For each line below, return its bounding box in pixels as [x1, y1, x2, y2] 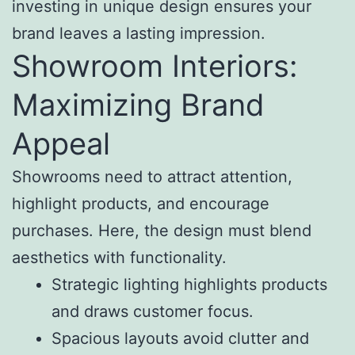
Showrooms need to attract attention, [12, 167, 292, 187]
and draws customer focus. [52, 302, 254, 322]
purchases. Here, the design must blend [12, 221, 311, 241]
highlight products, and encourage [12, 194, 269, 214]
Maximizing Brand [12, 86, 265, 124]
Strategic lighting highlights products [52, 275, 327, 295]
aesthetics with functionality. [12, 248, 227, 268]
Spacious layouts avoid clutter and [52, 329, 309, 349]
